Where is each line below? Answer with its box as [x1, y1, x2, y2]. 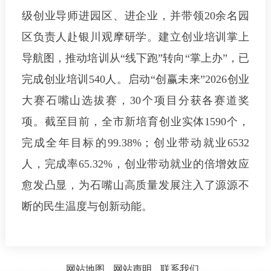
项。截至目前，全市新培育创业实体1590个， [21, 116, 250, 128]
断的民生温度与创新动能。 [21, 200, 152, 213]
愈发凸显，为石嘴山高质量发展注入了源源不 [21, 179, 250, 192]
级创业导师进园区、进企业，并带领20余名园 [21, 10, 250, 22]
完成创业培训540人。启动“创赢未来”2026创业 [21, 73, 250, 86]
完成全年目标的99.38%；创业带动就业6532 [21, 137, 250, 149]
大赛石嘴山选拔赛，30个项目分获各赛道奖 [21, 94, 250, 107]
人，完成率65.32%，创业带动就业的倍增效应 [21, 158, 250, 171]
